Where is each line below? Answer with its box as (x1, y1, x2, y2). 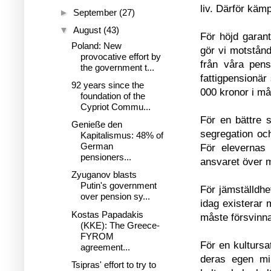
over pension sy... (80, 191, 150, 202)
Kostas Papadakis (71, 209, 143, 220)
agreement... (80, 241, 130, 252)
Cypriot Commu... (80, 101, 151, 112)
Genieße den (71, 119, 122, 129)
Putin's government (80, 180, 157, 191)
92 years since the (71, 79, 144, 90)
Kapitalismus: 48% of (80, 130, 163, 140)
